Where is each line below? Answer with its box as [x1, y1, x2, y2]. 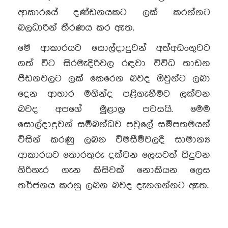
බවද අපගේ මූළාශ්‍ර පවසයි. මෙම [18, 104, 210, 115]
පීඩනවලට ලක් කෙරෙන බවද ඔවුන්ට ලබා [18, 73, 210, 84]
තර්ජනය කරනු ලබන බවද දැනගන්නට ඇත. [18, 180, 209, 191]
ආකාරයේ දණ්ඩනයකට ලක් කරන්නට [18, 7, 210, 18]
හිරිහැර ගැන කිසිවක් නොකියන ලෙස [18, 165, 210, 176]
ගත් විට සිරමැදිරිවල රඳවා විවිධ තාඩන [18, 58, 210, 69]
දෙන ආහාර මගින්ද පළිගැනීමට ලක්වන [18, 89, 210, 99]
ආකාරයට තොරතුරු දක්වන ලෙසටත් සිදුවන [18, 150, 210, 160]
